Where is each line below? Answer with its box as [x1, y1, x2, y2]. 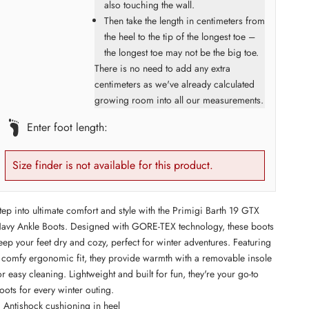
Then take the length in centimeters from [103, 13, 265, 28]
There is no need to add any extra [94, 61, 230, 75]
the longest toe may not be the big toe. [103, 45, 259, 59]
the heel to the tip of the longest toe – [103, 29, 255, 43]
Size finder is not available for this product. [12, 157, 214, 173]
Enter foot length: [27, 119, 108, 136]
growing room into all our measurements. [94, 92, 263, 107]
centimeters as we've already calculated [94, 77, 255, 91]
